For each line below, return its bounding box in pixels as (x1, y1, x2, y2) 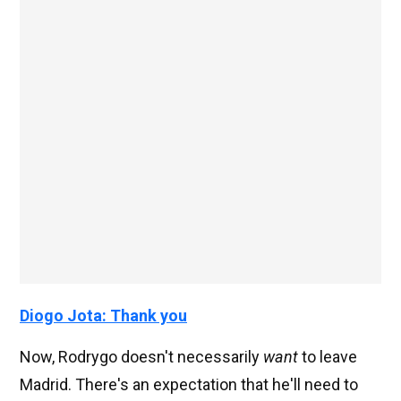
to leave (298, 347, 357, 367)
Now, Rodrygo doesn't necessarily (20, 347, 263, 367)
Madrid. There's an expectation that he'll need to (20, 375, 358, 395)
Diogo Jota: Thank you (20, 306, 187, 326)
